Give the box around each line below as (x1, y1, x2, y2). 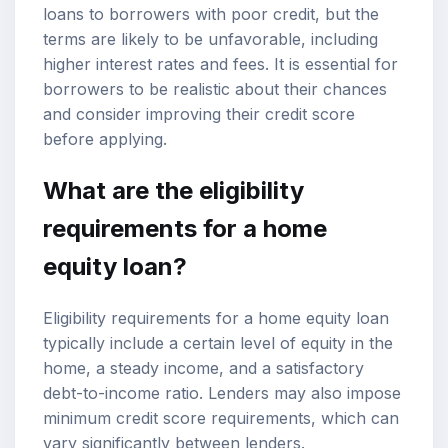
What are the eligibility (43, 175, 304, 205)
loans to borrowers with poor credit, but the (43, 3, 379, 24)
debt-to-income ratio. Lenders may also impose (43, 382, 401, 403)
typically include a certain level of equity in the (43, 332, 393, 353)
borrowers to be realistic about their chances (43, 78, 387, 99)
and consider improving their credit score (43, 103, 355, 124)
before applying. (43, 128, 167, 149)
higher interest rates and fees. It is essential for (43, 53, 398, 74)
